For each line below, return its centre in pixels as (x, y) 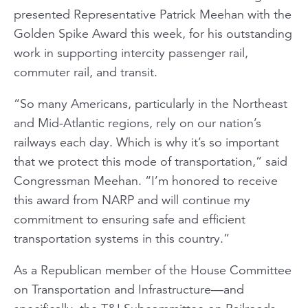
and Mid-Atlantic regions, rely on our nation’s (137, 123)
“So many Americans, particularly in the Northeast (151, 103)
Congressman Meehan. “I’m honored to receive (146, 180)
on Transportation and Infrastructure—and (129, 289)
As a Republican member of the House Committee (153, 270)
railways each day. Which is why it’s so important (146, 142)
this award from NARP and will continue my (132, 200)
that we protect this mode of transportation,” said (151, 161)
